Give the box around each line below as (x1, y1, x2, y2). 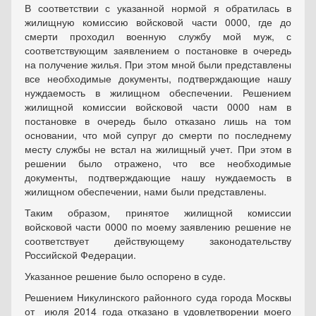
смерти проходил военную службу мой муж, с (25, 29, 291, 44)
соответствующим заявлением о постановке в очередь (25, 43, 291, 58)
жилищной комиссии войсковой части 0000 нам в (25, 99, 291, 114)
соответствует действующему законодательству (25, 233, 291, 248)
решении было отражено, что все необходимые (25, 156, 291, 171)
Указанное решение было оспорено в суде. (25, 269, 226, 284)
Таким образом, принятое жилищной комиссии (25, 205, 291, 220)
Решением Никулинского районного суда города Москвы (25, 290, 291, 305)
